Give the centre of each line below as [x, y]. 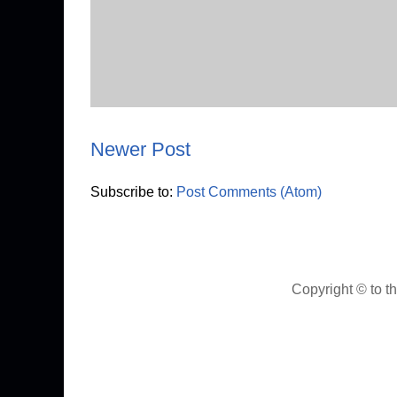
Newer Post [140, 149]
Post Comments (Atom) [249, 192]
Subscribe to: [133, 192]
